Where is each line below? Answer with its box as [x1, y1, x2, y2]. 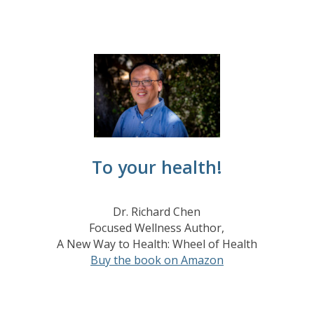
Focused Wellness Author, [89, 220, 225, 236]
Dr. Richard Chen [113, 204, 201, 220]
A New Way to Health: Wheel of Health [56, 236, 257, 252]
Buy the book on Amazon [90, 252, 224, 268]
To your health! [91, 155, 222, 179]
